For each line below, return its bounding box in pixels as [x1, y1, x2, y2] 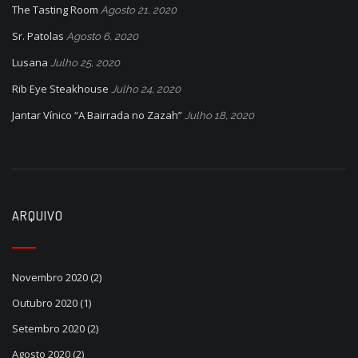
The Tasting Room [12, 2, 98, 17]
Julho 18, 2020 [185, 109, 254, 121]
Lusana [12, 54, 48, 70]
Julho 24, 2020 [111, 82, 181, 95]
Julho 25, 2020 [50, 56, 120, 69]
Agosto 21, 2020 [101, 3, 177, 16]
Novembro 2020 [12, 269, 88, 284]
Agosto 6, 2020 [66, 30, 138, 42]
